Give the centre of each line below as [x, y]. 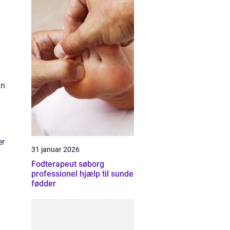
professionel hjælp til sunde [82, 174]
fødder [44, 184]
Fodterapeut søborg [68, 164]
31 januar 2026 [55, 149]
